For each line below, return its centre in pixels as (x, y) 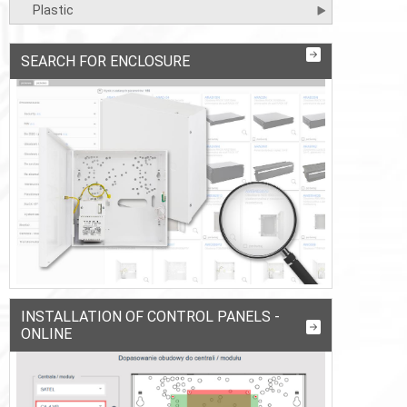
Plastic (53, 10)
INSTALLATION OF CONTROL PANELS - (150, 317)
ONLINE (46, 334)
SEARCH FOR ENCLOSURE (105, 61)
